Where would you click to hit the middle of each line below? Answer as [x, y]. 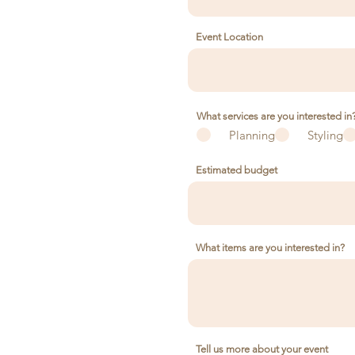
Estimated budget [237, 170]
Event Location [229, 37]
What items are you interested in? [270, 248]
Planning [252, 135]
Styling [325, 135]
